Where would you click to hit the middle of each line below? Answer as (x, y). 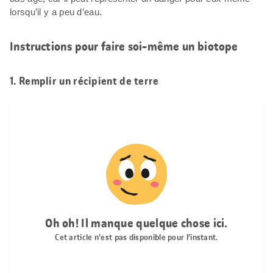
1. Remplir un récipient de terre (84, 81)
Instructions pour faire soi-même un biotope (124, 46)
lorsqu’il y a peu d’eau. (56, 12)
